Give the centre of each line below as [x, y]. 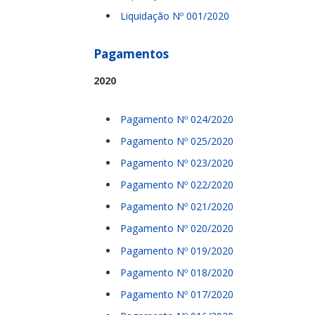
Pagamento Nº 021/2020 [177, 207]
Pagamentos [131, 54]
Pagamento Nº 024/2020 [177, 119]
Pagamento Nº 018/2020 [177, 272]
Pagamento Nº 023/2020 [177, 163]
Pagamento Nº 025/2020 [177, 141]
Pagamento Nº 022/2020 [177, 185]
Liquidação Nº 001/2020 [175, 15]
